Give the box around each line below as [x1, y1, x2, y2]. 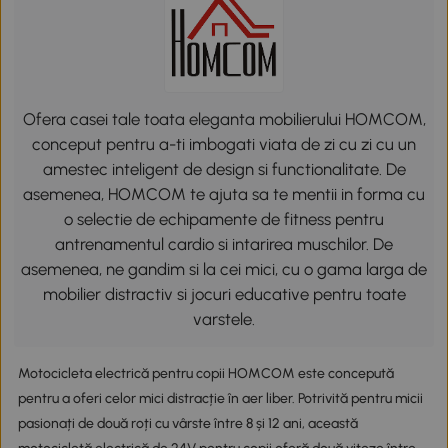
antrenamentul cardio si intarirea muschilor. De [55, 234, 393, 255]
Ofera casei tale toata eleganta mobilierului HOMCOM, [22, 109, 426, 130]
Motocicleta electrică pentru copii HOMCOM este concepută [17, 364, 394, 382]
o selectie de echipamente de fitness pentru [64, 209, 384, 230]
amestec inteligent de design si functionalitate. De [42, 159, 406, 180]
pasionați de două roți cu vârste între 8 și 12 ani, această [17, 414, 358, 432]
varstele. [193, 309, 255, 330]
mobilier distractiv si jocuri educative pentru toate [42, 284, 406, 305]
